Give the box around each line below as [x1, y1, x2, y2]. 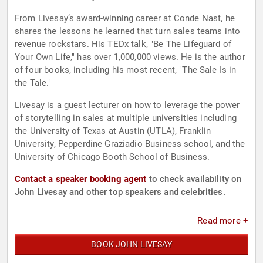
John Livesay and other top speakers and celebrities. [15, 187, 225, 198]
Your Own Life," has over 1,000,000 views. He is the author [15, 52, 245, 63]
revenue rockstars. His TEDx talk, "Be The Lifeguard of [15, 39, 232, 50]
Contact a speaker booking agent [15, 174, 147, 185]
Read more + [197, 215, 248, 227]
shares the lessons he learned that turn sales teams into [15, 26, 241, 37]
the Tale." [15, 77, 52, 89]
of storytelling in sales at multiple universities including [15, 113, 237, 124]
